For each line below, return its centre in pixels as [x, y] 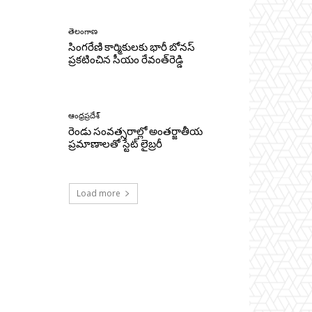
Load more [98, 193]
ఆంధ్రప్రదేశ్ [84, 116]
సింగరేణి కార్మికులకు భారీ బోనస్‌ [132, 48]
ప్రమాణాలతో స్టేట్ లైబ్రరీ [116, 145]
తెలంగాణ [83, 32]
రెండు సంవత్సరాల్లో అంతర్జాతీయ [136, 132]
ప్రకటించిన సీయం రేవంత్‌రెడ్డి [126, 60]
